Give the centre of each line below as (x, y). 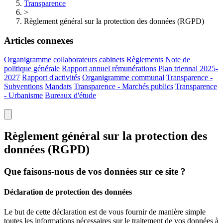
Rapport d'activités (51, 78)
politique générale (32, 69)
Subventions (23, 87)
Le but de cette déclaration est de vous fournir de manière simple (105, 212)
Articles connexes (39, 40)
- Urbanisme (23, 96)
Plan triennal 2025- (188, 69)
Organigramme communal (123, 78)
